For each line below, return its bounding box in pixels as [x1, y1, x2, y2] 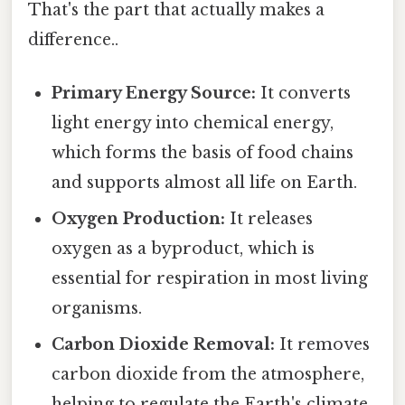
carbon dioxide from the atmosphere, [52, 364, 365, 385]
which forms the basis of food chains [52, 143, 354, 164]
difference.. [28, 30, 118, 51]
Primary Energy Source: [52, 83, 257, 104]
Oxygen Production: [52, 209, 226, 230]
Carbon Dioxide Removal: [52, 334, 276, 355]
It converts [256, 83, 352, 104]
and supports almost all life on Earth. [52, 173, 358, 193]
